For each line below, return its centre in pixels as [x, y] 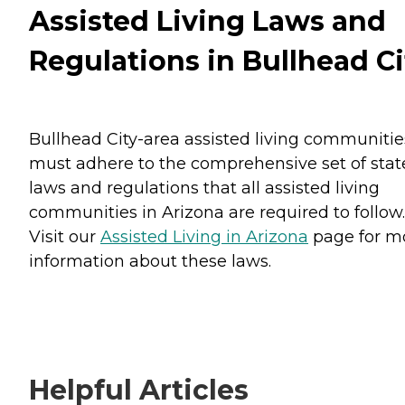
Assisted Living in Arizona [204, 236]
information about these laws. [150, 261]
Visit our [65, 236]
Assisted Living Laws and [207, 21]
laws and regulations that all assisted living [204, 188]
